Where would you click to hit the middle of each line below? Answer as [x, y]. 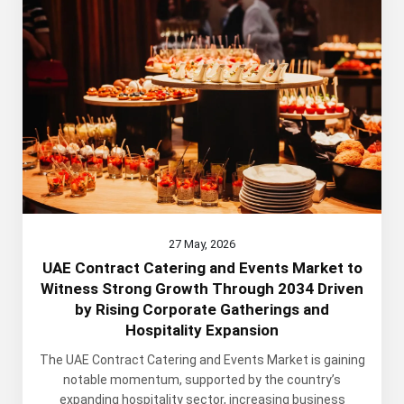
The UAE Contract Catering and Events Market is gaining [202, 360]
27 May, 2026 [202, 244]
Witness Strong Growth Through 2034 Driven [202, 289]
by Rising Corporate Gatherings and [202, 310]
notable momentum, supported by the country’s [202, 380]
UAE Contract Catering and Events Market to [202, 268]
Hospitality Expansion [202, 331]
